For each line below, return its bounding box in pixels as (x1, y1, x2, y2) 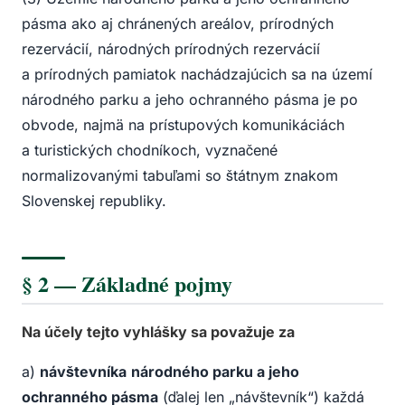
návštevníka (40, 363, 127, 381)
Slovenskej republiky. (22, 192, 166, 211)
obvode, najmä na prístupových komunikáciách (22, 116, 344, 135)
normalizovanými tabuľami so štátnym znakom (22, 166, 338, 185)
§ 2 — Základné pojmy (22, 268, 232, 298)
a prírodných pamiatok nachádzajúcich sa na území (22, 65, 372, 84)
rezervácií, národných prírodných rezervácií (22, 40, 320, 59)
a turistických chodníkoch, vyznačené (22, 141, 278, 160)
